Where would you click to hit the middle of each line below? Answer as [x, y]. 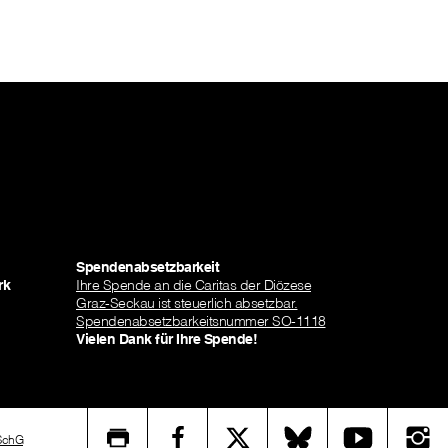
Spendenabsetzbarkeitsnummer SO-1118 [201, 321]
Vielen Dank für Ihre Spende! [166, 339]
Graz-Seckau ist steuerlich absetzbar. [187, 303]
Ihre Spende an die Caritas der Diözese [193, 285]
